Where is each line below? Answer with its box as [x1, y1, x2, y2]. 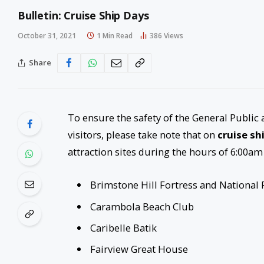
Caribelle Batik [90, 220, 157, 235]
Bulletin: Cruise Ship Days [18, 8, 149, 22]
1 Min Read [97, 30, 133, 41]
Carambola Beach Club [90, 199, 194, 213]
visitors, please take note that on [67, 127, 217, 141]
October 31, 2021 [18, 30, 76, 41]
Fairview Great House [90, 242, 188, 256]
